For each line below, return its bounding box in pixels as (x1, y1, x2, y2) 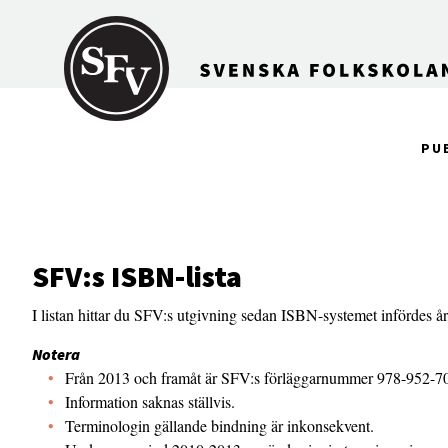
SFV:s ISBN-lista (32, 257, 242, 295)
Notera (32, 344, 80, 364)
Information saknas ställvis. (65, 391, 235, 412)
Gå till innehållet (10, 6, 127, 26)
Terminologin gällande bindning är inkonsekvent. (65, 415, 374, 436)
